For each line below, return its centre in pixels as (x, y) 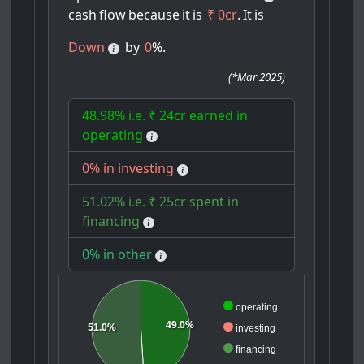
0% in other (117, 255)
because (154, 15)
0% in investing (128, 169)
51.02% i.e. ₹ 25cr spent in (161, 202)
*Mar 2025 (257, 78)
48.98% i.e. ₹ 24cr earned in (165, 116)
